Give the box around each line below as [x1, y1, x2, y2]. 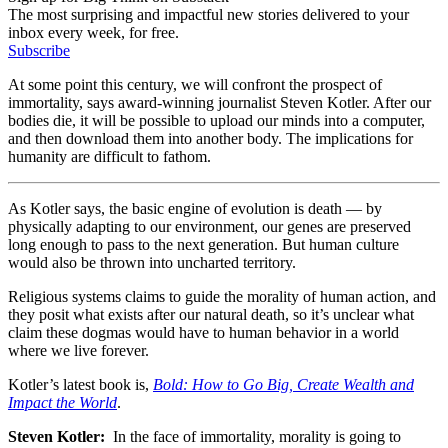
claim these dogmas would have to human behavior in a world [8, 323, 399, 341]
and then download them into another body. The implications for [8, 129, 413, 147]
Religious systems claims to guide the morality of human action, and [8, 287, 436, 305]
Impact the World [8, 393, 117, 411]
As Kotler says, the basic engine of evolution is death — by [8, 199, 382, 217]
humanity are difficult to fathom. [8, 147, 211, 165]
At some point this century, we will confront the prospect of [8, 75, 382, 93]
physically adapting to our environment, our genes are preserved [8, 217, 411, 235]
